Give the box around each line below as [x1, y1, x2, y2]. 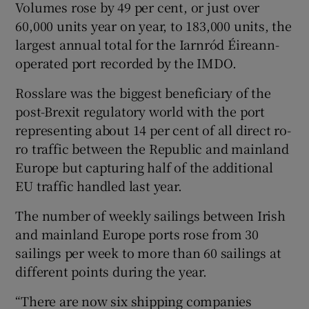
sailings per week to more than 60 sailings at [15, 243, 281, 261]
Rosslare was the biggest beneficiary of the [15, 83, 271, 101]
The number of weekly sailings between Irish [15, 206, 286, 224]
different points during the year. [15, 261, 207, 280]
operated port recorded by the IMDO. [15, 53, 237, 72]
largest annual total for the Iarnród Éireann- [15, 34, 279, 53]
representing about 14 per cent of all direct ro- [15, 120, 291, 139]
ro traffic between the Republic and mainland [15, 139, 289, 157]
